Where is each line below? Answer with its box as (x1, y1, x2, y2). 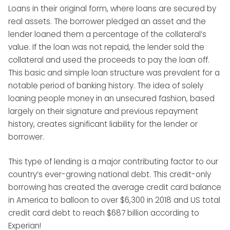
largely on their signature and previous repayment (8, 106, 198, 117)
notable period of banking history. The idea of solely (8, 80, 203, 91)
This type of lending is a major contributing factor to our (8, 156, 218, 167)
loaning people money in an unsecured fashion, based (8, 93, 215, 104)
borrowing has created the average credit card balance (8, 181, 221, 193)
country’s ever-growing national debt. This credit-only (8, 168, 211, 180)
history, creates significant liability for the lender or (8, 119, 198, 129)
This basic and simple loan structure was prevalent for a (8, 67, 220, 78)
